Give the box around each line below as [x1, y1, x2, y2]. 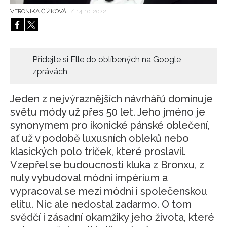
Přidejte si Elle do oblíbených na [32, 55, 153, 65]
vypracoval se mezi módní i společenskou [10, 185, 207, 198]
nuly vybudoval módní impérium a [10, 172, 168, 184]
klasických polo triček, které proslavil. [10, 145, 186, 158]
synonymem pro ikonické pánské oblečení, [10, 119, 210, 132]
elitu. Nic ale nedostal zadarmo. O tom [10, 198, 192, 211]
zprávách [32, 67, 67, 77]
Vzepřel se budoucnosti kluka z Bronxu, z [10, 159, 204, 171]
